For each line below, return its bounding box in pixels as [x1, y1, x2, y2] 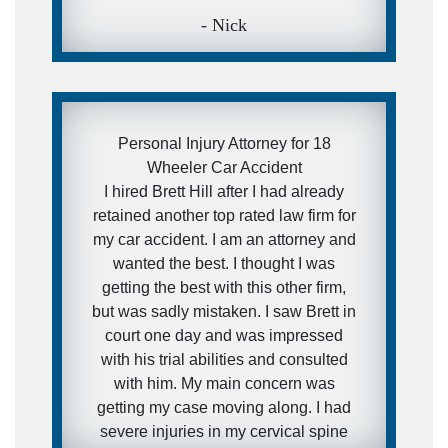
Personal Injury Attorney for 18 [117, 134, 331, 152]
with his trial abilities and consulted [100, 350, 348, 368]
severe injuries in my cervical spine [100, 422, 348, 440]
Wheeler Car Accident [146, 158, 302, 176]
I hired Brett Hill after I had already [104, 182, 344, 200]
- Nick [201, 14, 247, 35]
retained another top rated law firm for [92, 206, 356, 224]
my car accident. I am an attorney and [92, 230, 356, 248]
